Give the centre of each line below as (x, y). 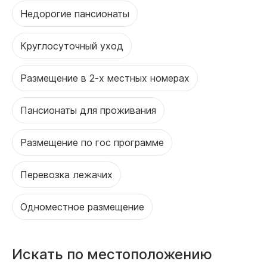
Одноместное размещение (82, 207)
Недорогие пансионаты (75, 13)
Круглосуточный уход (72, 46)
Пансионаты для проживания (88, 110)
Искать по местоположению (112, 253)
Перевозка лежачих (66, 174)
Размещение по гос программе (92, 142)
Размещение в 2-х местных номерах (105, 78)
